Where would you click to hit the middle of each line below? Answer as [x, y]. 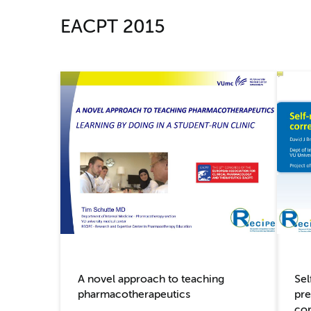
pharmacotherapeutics [134, 295]
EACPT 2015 [112, 27]
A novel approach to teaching [151, 280]
